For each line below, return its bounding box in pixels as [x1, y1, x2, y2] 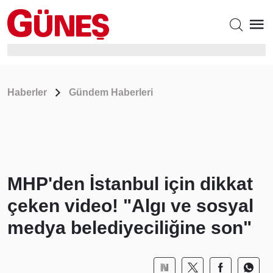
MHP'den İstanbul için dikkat [7, 174, 253, 194]
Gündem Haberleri [69, 87, 153, 97]
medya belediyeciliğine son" [7, 218, 252, 238]
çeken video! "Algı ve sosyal [7, 196, 253, 216]
